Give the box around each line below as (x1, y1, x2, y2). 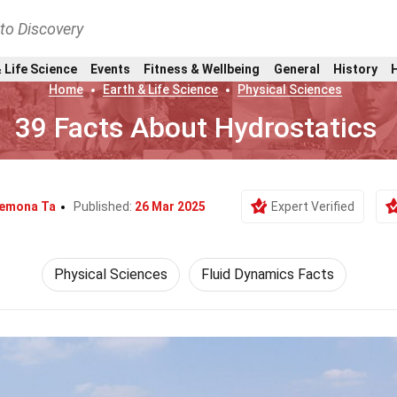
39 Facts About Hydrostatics (14, 111, 377, 144)
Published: (74, 199, 135, 214)
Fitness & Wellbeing (144, 61, 261, 76)
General (273, 61, 320, 76)
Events (90, 61, 130, 76)
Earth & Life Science (103, 82, 219, 97)
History (333, 61, 378, 76)
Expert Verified (271, 199, 354, 214)
